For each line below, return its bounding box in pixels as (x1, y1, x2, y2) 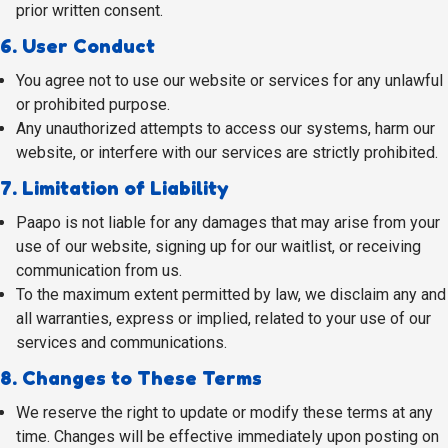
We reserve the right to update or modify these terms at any (16, 403, 433, 422)
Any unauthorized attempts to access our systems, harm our (16, 119, 435, 138)
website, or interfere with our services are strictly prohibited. (16, 143, 438, 162)
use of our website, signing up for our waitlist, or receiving (16, 237, 421, 256)
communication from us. (16, 261, 182, 280)
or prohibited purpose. (16, 95, 170, 114)
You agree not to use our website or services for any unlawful (16, 71, 443, 90)
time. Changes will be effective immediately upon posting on (16, 427, 439, 446)
